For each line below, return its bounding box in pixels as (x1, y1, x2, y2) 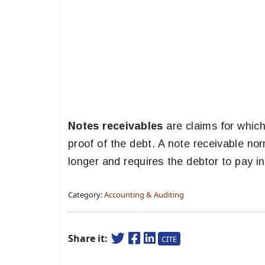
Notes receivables (68, 120, 167, 132)
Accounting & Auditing (104, 189, 184, 200)
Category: (68, 189, 104, 200)
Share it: (68, 232, 110, 245)
